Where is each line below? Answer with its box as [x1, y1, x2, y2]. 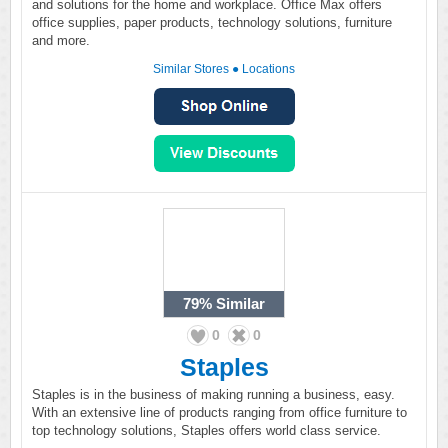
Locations [242, 62, 295, 76]
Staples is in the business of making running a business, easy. [32, 387, 395, 402]
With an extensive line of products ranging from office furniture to [32, 405, 407, 420]
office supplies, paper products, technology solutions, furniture [32, 15, 392, 30]
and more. [32, 33, 90, 48]
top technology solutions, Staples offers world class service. [32, 423, 381, 438]
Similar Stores [153, 62, 229, 76]
